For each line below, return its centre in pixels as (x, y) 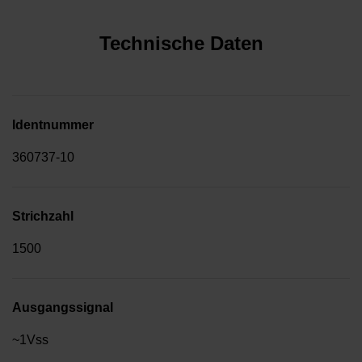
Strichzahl (43, 217)
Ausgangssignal (63, 308)
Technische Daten (181, 44)
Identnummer (53, 125)
